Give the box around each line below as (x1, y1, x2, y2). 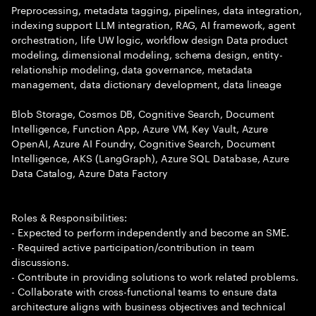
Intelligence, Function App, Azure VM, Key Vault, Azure (11, 120, 269, 135)
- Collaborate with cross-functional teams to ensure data (11, 283, 278, 298)
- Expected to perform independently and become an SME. (11, 224, 290, 239)
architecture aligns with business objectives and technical (11, 298, 286, 313)
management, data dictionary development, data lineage (11, 75, 282, 91)
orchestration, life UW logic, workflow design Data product (11, 31, 288, 47)
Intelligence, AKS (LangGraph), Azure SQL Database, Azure (11, 150, 290, 165)
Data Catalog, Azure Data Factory (11, 164, 168, 180)
